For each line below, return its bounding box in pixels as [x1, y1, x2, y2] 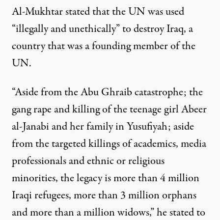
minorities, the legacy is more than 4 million [12, 170, 199, 187]
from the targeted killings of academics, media [12, 136, 206, 152]
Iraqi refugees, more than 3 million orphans [12, 188, 196, 204]
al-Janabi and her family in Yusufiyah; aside [12, 119, 194, 135]
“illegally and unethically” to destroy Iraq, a [12, 21, 193, 37]
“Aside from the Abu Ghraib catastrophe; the [12, 84, 203, 101]
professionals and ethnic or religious [12, 153, 165, 169]
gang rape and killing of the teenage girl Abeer [12, 102, 207, 118]
